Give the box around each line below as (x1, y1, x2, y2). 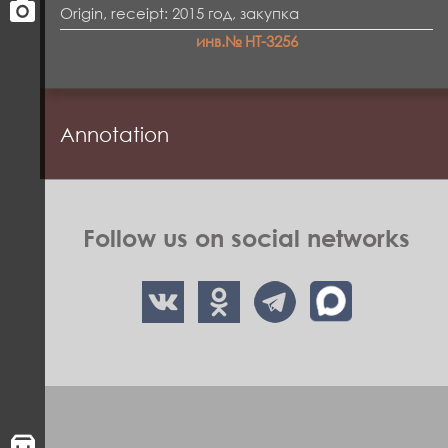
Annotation (60, 122, 169, 146)
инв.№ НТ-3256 (195, 32, 298, 50)
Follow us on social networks (83, 223, 410, 252)
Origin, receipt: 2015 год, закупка (60, 4, 299, 22)
